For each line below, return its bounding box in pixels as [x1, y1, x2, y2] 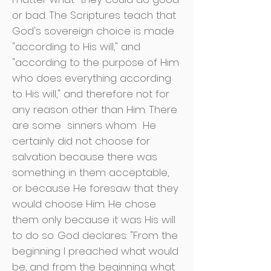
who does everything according [12, 71, 171, 85]
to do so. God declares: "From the [12, 228, 178, 243]
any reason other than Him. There [12, 102, 177, 117]
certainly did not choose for [12, 134, 150, 148]
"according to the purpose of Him [12, 55, 179, 70]
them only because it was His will [12, 212, 175, 227]
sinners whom [67, 118, 137, 132]
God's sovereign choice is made [12, 24, 174, 38]
